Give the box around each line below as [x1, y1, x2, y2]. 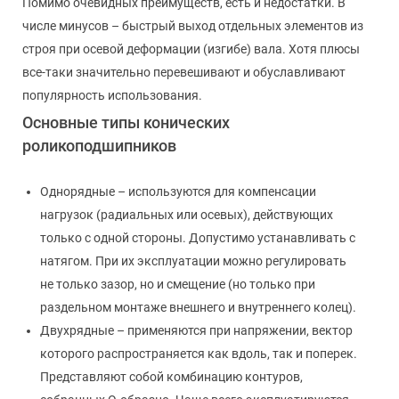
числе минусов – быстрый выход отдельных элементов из [22, 18, 363, 33]
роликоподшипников [22, 135, 176, 155]
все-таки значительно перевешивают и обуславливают [22, 64, 346, 79]
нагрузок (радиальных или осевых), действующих [40, 207, 333, 222]
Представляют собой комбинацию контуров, [40, 369, 303, 384]
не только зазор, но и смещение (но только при [40, 276, 315, 291]
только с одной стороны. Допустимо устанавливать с [40, 230, 355, 245]
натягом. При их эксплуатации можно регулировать [40, 253, 346, 268]
